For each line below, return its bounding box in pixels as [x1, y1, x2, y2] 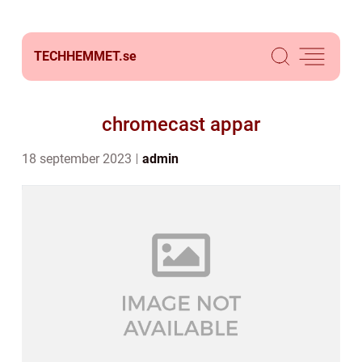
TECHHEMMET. [34, 48, 123, 64]
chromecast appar [102, 113, 260, 136]
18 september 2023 [22, 151, 135, 166]
